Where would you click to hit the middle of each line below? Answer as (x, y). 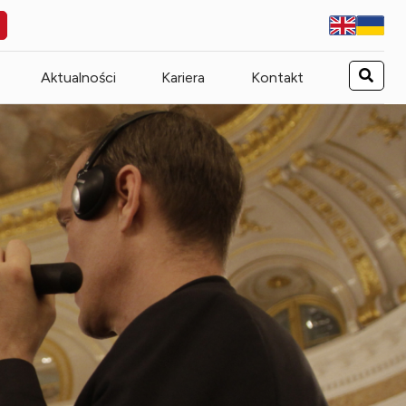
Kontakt (277, 77)
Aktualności (78, 77)
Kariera (184, 77)
